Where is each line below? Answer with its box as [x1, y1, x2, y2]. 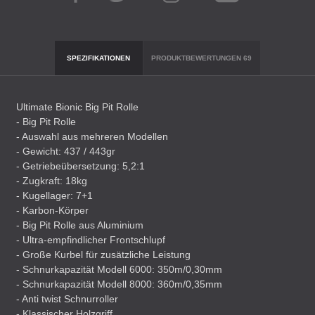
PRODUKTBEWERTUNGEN [151, 54, 244, 62]
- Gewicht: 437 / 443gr [16, 146, 115, 157]
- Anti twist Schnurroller [16, 293, 118, 304]
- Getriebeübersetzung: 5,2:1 [16, 160, 145, 172]
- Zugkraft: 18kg [16, 175, 87, 186]
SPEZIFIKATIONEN [67, 54, 131, 62]
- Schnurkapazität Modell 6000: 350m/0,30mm [16, 264, 222, 275]
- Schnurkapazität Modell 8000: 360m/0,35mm [16, 278, 222, 290]
